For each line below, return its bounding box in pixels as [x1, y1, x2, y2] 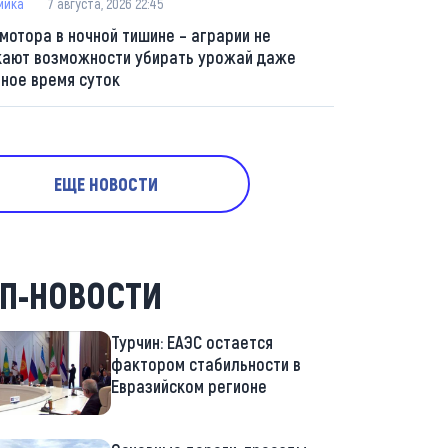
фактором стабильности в [110, 353, 301, 375]
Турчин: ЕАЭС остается [110, 331, 273, 353]
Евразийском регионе [110, 375, 267, 397]
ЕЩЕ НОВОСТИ [54, 173, 158, 195]
